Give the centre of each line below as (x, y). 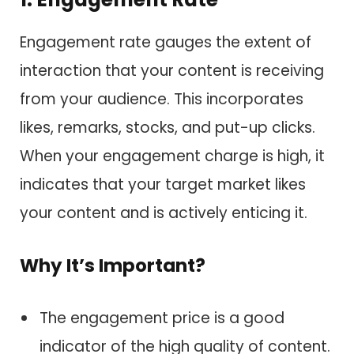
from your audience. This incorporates (162, 100)
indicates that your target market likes (163, 185)
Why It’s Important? (113, 266)
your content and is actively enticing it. (164, 213)
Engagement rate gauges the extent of (166, 43)
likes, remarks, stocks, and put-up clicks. (168, 128)
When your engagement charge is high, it (172, 156)
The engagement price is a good (162, 318)
